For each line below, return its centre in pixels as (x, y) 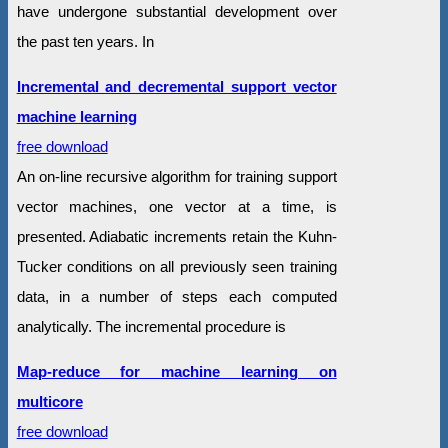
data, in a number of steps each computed (176, 297)
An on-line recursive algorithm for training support (176, 177)
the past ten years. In (85, 42)
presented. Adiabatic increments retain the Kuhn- (176, 237)
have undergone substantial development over (176, 12)
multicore (49, 402)
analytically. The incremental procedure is (151, 327)
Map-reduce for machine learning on (176, 372)
